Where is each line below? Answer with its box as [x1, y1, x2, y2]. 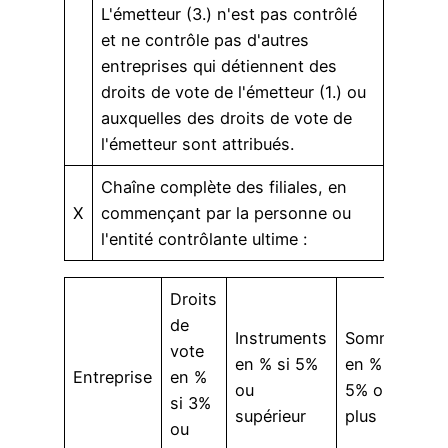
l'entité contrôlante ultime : [101, 228, 308, 249]
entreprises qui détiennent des [101, 55, 338, 76]
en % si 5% [235, 354, 319, 375]
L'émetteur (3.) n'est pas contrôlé [101, 3, 358, 24]
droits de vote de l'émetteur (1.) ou [101, 81, 367, 102]
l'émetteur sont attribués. [101, 133, 295, 154]
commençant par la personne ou [101, 202, 352, 223]
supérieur [235, 406, 307, 427]
